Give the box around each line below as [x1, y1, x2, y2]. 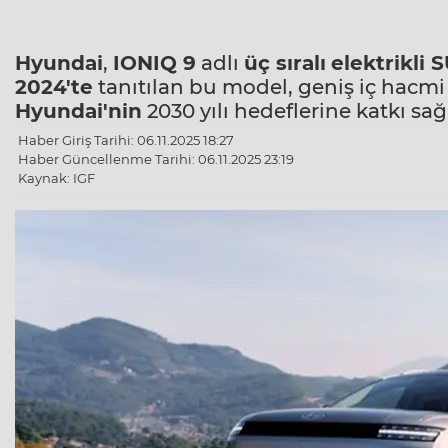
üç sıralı [244, 51, 326, 76]
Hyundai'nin [15, 99, 142, 124]
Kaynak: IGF [18, 170, 95, 187]
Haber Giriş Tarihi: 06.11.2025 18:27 [18, 132, 234, 149]
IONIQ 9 [113, 51, 196, 76]
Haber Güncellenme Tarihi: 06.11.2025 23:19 [18, 151, 294, 168]
